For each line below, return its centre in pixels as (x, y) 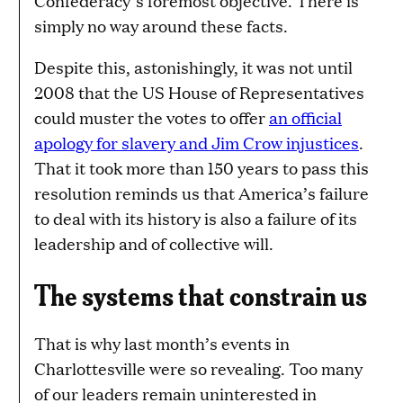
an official (305, 117)
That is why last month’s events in (162, 343)
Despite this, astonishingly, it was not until (193, 67)
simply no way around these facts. (161, 25)
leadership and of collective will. (154, 243)
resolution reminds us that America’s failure (201, 193)
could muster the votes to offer (152, 117)
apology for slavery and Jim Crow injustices (197, 142)
